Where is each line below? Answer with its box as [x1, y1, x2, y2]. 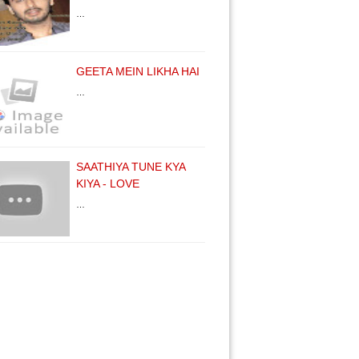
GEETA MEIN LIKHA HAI [76, 65, 200, 78]
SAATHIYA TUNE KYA [76, 160, 185, 173]
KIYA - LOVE [76, 177, 139, 190]
